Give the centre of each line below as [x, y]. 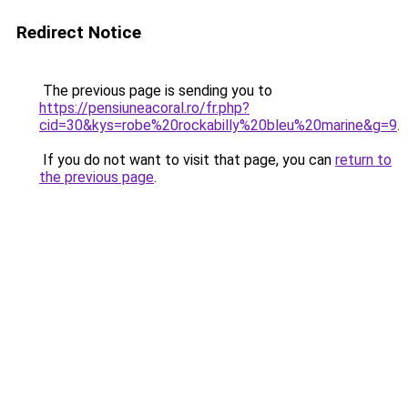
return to [363, 160]
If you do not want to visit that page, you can [187, 160]
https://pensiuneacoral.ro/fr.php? [144, 108]
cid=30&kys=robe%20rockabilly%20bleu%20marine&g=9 [218, 125]
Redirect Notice [79, 32]
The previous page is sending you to [156, 91]
